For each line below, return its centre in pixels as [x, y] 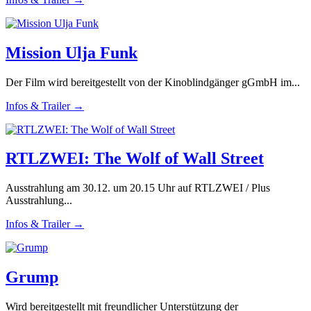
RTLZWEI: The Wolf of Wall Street [135, 159]
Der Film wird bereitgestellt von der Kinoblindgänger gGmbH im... [153, 82]
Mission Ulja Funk [72, 52]
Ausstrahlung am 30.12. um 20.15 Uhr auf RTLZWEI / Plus [138, 188]
